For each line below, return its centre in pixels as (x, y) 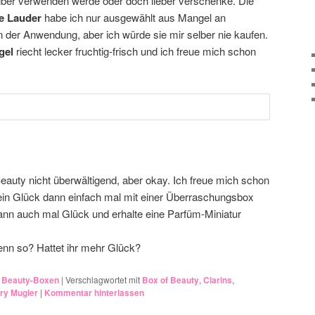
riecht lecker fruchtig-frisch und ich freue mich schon (135, 51)
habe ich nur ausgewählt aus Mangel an (134, 17)
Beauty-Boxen (30, 279)
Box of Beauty (171, 279)
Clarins (218, 279)
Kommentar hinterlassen (94, 292)
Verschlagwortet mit (103, 279)
